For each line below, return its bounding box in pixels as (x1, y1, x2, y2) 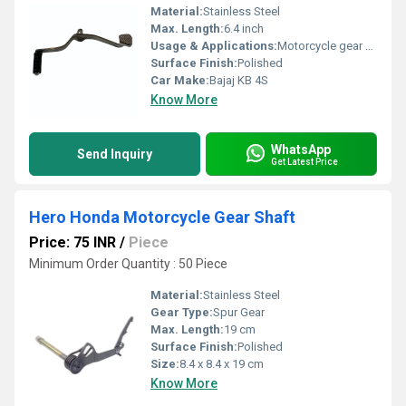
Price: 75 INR (29, 234, 116, 251)
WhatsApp (271, 141, 331, 157)
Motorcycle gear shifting (277, 39, 365, 53)
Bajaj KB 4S (209, 73, 268, 87)
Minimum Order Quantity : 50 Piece (29, 256, 227, 271)
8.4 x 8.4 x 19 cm (179, 357, 264, 371)
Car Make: (150, 73, 209, 87)
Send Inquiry (77, 147, 152, 161)
